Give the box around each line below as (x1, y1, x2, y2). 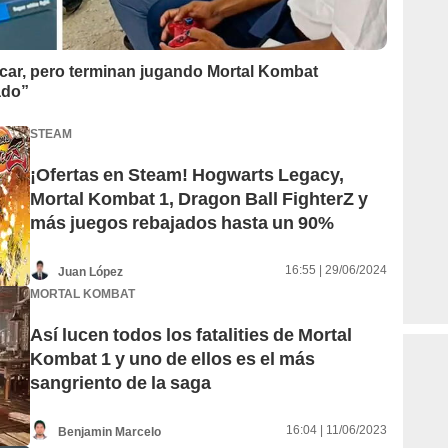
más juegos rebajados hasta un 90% (30, 212, 334, 234)
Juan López (58, 264, 123, 279)
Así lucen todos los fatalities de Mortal (30, 324, 352, 346)
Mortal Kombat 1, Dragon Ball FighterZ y (30, 188, 368, 210)
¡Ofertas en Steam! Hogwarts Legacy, (30, 164, 344, 186)
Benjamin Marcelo (58, 424, 161, 439)
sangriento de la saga (30, 372, 211, 394)
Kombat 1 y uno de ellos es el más (30, 348, 315, 370)
